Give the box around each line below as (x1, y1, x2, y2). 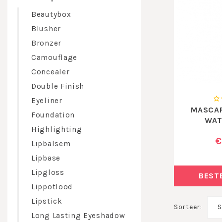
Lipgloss (31, 168, 64, 177)
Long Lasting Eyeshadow (31, 211, 125, 220)
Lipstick (31, 197, 62, 206)
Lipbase (31, 154, 60, 163)
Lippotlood (31, 182, 73, 191)
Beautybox (31, 10, 71, 19)
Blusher (31, 24, 61, 33)
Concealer (31, 67, 70, 76)
